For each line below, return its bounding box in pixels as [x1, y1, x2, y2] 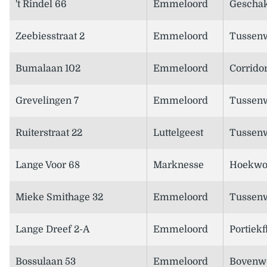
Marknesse [153, 160, 204, 171]
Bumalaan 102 [15, 63, 80, 74]
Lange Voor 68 [15, 160, 80, 171]
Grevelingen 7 [15, 95, 79, 107]
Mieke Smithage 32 [15, 192, 103, 203]
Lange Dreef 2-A [15, 224, 90, 235]
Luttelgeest [153, 128, 203, 139]
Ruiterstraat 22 [15, 128, 82, 139]
